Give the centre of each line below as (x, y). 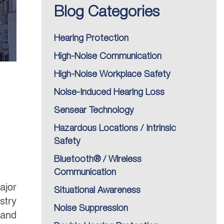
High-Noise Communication (108, 56)
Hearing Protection (91, 38)
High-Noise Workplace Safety (112, 74)
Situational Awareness (97, 190)
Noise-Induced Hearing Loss (109, 92)
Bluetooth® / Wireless (98, 159)
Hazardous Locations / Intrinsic (115, 128)
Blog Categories (107, 13)
